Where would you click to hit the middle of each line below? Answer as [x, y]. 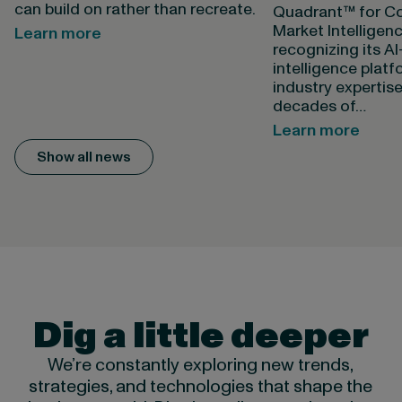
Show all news [83, 157]
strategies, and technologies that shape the [201, 387]
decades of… [319, 107]
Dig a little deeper [201, 336]
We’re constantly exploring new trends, [201, 366]
